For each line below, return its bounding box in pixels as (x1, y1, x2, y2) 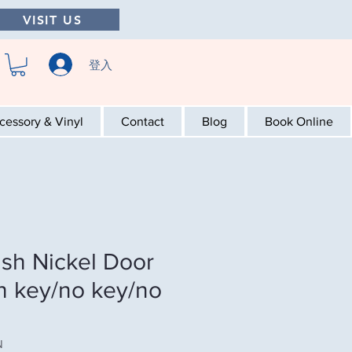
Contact (120, 114, 164, 128)
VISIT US (22, 12, 82, 27)
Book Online (264, 114, 333, 128)
